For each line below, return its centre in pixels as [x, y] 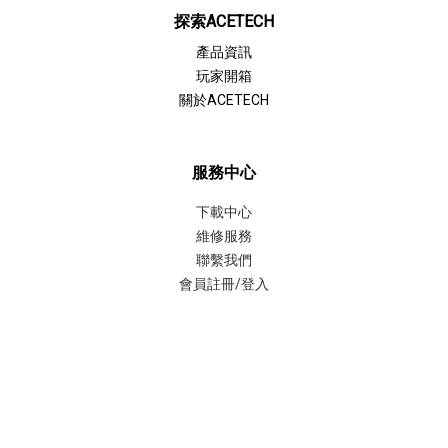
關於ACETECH [224, 99]
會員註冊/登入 [224, 283]
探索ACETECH [224, 21]
